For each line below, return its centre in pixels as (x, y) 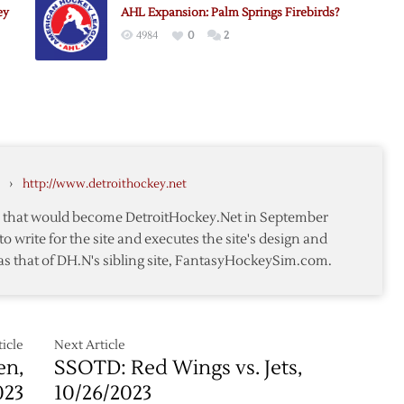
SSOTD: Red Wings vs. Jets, (179, 368)
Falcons (316, 138)
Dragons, (320, 119)
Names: (316, 79)
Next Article (90, 345)
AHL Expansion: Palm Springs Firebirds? (230, 13)
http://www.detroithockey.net (105, 184)
